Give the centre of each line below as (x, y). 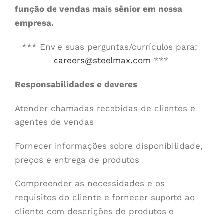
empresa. (34, 23)
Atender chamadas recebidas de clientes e (105, 108)
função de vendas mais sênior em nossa (98, 9)
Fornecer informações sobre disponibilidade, (109, 145)
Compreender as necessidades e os (89, 183)
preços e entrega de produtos (77, 159)
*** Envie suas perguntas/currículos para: (111, 46)
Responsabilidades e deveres (76, 84)
